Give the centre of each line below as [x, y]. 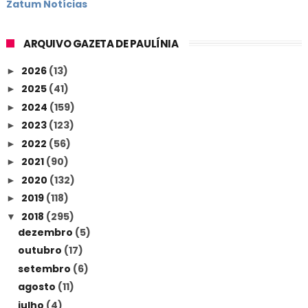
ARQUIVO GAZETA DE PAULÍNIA [101, 44]
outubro [41, 251]
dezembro [46, 232]
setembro [45, 268]
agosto [37, 287]
